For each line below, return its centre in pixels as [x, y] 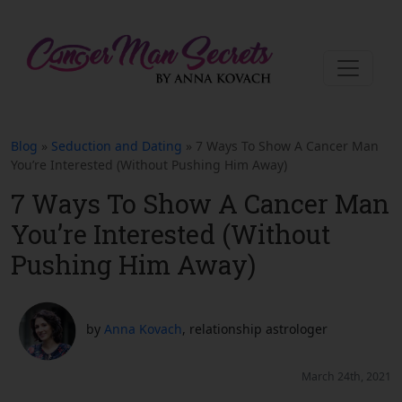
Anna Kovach [143, 328]
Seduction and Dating [117, 146]
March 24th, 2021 [346, 376]
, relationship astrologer [255, 328]
